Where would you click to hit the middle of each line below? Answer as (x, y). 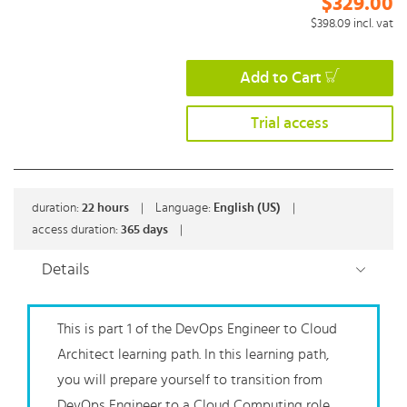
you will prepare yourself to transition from (190, 380)
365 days (146, 230)
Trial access (290, 124)
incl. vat (373, 24)
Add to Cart (281, 79)
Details (65, 270)
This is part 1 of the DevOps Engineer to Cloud (197, 329)
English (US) (248, 208)
